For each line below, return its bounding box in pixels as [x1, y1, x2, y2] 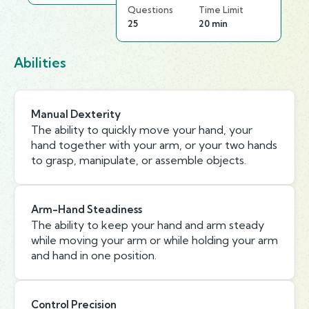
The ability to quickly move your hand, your [31, 123, 252, 137]
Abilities [14, 54, 66, 71]
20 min [199, 18, 228, 29]
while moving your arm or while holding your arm [31, 233, 278, 247]
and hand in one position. [31, 248, 157, 262]
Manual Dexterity [31, 108, 121, 121]
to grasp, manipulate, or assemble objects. [31, 153, 246, 167]
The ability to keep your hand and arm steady [31, 218, 264, 232]
